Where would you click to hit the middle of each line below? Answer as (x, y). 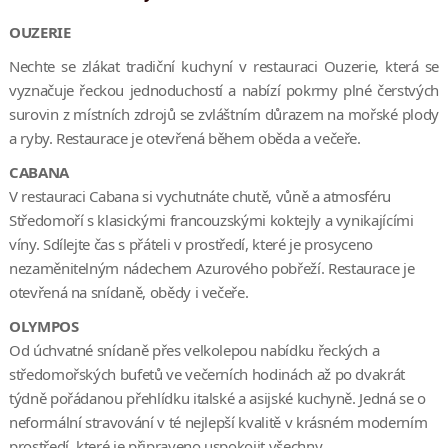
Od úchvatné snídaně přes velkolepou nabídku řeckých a (194, 350)
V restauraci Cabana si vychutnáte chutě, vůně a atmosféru (200, 196)
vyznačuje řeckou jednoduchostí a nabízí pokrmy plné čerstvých (224, 90)
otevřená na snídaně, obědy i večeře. (128, 292)
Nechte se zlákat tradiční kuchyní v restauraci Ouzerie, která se (224, 66)
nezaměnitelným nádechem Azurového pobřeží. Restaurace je (211, 268)
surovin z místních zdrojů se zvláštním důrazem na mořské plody (224, 114)
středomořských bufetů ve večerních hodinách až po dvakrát (207, 374)
